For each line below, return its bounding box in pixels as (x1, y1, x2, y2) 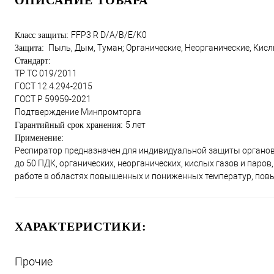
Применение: (15, 133, 64, 143)
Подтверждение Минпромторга (15, 107, 141, 117)
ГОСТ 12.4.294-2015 (15, 81, 92, 92)
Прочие (15, 255, 53, 268)
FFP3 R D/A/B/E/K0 (71, 30, 149, 40)
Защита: (15, 43, 46, 53)
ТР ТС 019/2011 (15, 68, 77, 79)
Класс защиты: (15, 31, 71, 40)
